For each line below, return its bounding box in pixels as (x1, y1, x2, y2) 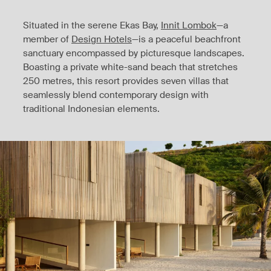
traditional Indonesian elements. (23, 103, 160, 116)
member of (23, 33, 71, 46)
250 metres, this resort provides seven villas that (23, 75, 229, 88)
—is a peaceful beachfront (132, 33, 241, 46)
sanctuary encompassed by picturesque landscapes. (23, 47, 244, 60)
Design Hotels (71, 33, 132, 46)
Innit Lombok (161, 19, 217, 32)
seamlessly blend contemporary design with (23, 89, 209, 102)
